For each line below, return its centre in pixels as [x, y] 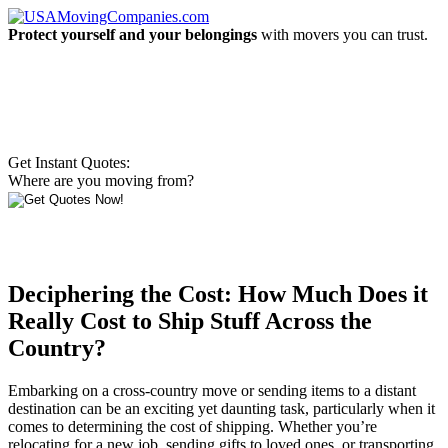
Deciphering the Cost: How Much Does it [218, 293]
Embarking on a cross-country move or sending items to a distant [212, 390]
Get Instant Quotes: [69, 162]
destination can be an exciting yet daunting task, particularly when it [221, 408]
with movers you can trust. [342, 34]
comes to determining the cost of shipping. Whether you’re [192, 426]
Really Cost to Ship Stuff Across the [190, 320]
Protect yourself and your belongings [132, 34]
